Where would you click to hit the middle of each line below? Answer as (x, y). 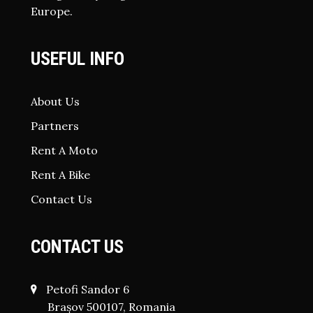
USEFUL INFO (78, 59)
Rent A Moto (64, 150)
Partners (55, 126)
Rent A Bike (60, 175)
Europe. (52, 11)
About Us (55, 101)
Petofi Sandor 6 (86, 289)
